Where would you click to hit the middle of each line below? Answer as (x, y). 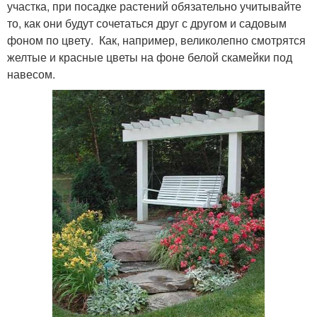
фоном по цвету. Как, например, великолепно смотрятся (156, 40)
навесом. (31, 74)
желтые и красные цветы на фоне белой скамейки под (150, 57)
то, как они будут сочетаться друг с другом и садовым (147, 23)
